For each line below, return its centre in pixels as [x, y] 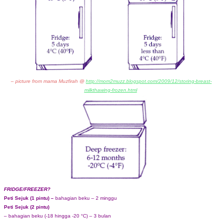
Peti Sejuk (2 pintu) [27, 207]
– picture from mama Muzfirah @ [48, 81]
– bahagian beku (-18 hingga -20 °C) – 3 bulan [57, 216]
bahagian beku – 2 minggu [86, 198]
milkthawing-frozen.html [110, 90]
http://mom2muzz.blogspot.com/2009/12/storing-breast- [149, 81]
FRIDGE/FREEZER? [27, 189]
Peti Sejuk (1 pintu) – [30, 198]
